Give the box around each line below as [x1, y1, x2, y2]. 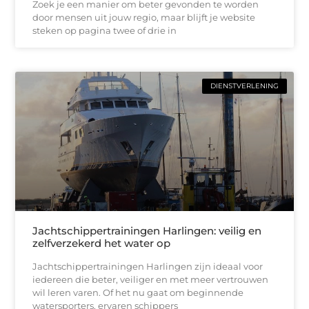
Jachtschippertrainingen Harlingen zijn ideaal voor [32, 260, 263, 272]
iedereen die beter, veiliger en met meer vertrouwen [32, 273, 269, 285]
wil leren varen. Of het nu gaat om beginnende [32, 286, 244, 298]
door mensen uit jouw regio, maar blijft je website [32, 11, 256, 23]
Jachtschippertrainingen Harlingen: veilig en [32, 223, 262, 237]
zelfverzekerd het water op [32, 236, 171, 250]
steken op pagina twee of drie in [32, 24, 177, 36]
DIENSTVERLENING [210, 81, 279, 90]
